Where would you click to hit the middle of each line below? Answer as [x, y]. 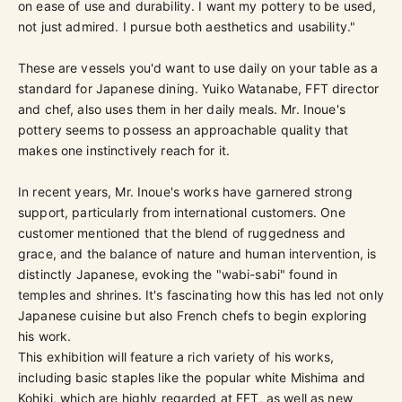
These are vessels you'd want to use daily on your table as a [198, 67]
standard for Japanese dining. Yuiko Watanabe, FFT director [199, 88]
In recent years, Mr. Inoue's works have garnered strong [185, 191]
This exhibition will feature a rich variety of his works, [176, 356]
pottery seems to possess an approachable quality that [184, 129]
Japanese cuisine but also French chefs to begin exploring [192, 315]
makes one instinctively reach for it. [124, 150]
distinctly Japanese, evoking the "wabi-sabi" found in [178, 274]
